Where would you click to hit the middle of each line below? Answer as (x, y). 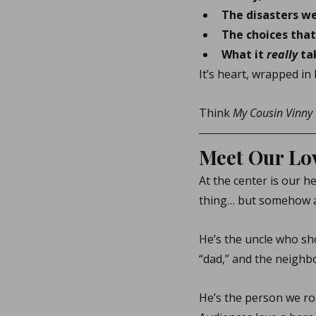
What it (244, 54)
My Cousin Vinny (273, 113)
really (282, 54)
